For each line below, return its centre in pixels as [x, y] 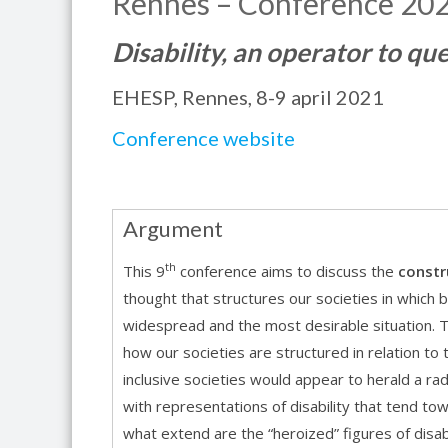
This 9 [144, 271]
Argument [173, 228]
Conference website [203, 138]
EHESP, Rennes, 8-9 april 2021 [248, 97]
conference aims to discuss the [287, 271]
